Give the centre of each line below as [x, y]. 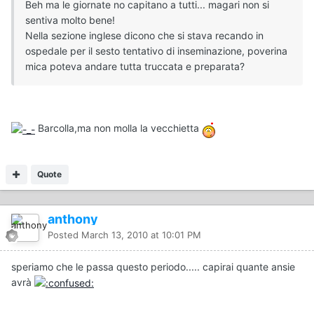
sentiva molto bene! [70, 20]
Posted [64, 235]
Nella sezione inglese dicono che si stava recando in [144, 36]
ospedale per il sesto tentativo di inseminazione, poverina [156, 51]
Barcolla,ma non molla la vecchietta [118, 128]
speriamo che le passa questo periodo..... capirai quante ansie [153, 267]
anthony [73, 219]
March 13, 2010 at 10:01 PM [141, 235]
